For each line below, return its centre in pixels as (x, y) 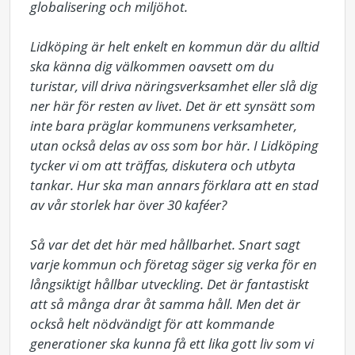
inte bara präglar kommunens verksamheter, (164, 126)
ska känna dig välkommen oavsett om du (152, 66)
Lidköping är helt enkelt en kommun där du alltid (175, 46)
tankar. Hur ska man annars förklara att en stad (174, 185)
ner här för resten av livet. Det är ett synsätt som (173, 106)
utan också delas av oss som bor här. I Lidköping (174, 145)
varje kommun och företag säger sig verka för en (174, 264)
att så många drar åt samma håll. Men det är (165, 304)
